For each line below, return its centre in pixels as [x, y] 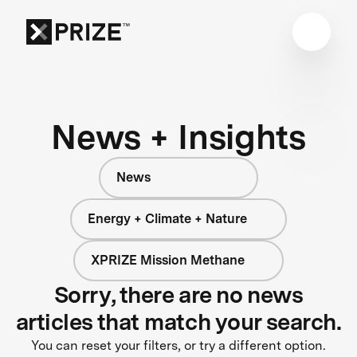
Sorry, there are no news [178, 294]
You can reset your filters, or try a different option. [178, 345]
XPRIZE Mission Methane [167, 260]
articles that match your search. [178, 322]
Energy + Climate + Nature [168, 218]
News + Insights [178, 136]
